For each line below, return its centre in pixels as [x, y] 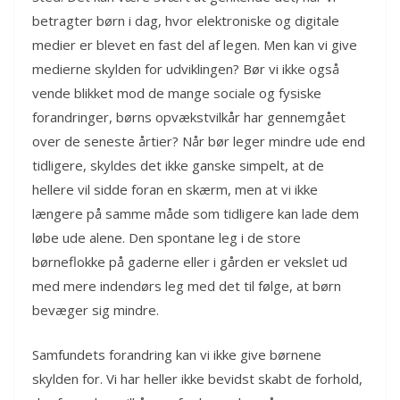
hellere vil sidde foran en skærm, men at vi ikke [175, 190]
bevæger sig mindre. [96, 310]
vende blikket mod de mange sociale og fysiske [177, 93]
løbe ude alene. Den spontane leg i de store [167, 238]
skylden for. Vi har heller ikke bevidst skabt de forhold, [197, 378]
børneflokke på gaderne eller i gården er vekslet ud [190, 262]
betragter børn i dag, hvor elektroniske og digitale [186, 21]
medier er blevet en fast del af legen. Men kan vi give [195, 45]
